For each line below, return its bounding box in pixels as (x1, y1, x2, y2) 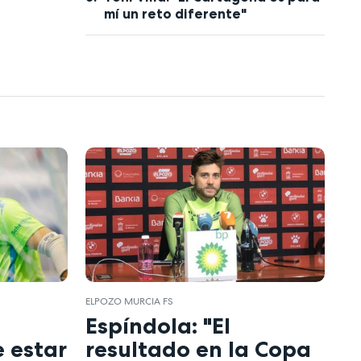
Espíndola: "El (85, 312, 231, 340)
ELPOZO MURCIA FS (85, 294, 174, 308)
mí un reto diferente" (103, 5, 247, 22)
